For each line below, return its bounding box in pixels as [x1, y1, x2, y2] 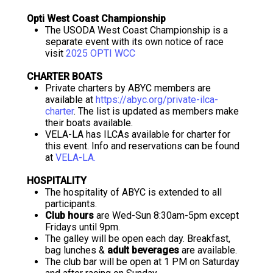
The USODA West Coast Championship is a [45, 24, 228, 36]
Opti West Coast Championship [27, 13, 166, 24]
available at [45, 94, 96, 105]
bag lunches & [45, 244, 107, 256]
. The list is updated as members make [74, 105, 239, 117]
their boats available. [45, 117, 133, 129]
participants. [45, 198, 97, 210]
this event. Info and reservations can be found [45, 140, 239, 152]
